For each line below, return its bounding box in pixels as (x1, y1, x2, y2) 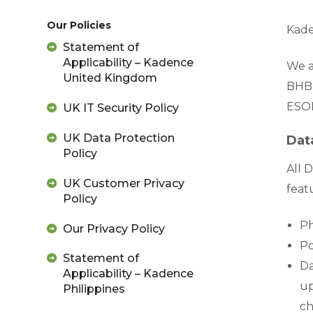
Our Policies (47, 18, 112, 31)
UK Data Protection (62, 131, 175, 145)
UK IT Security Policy (62, 101, 179, 115)
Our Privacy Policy (62, 221, 165, 235)
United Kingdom (62, 71, 157, 85)
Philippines (62, 282, 125, 296)
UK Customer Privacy (62, 176, 184, 190)
